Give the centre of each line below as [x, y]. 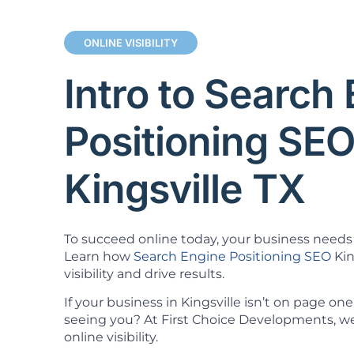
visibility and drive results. [144, 273]
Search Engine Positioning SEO [232, 256]
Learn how [98, 256]
